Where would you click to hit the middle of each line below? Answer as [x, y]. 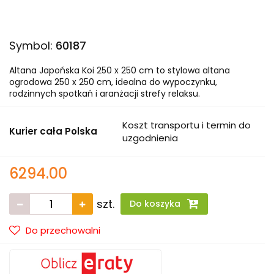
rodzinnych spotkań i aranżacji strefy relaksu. [105, 94]
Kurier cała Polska [53, 131]
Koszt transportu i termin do [187, 125]
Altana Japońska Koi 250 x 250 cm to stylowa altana [120, 70]
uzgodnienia [150, 138]
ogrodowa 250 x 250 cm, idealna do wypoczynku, [113, 82]
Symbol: [32, 46]
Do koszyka [156, 204]
